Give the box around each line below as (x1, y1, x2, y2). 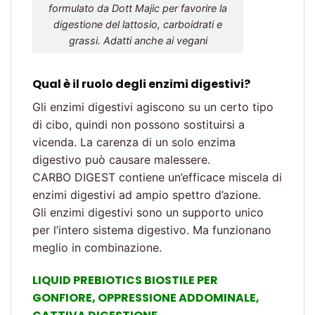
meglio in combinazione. (32, 240, 162, 255)
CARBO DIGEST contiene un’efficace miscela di (32, 169, 282, 184)
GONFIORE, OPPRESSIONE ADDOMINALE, (32, 289, 259, 306)
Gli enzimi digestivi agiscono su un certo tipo (32, 99, 274, 114)
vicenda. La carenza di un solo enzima (32, 134, 236, 149)
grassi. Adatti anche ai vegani (68, 34, 207, 46)
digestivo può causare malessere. (32, 152, 210, 167)
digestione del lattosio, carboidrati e (53, 18, 222, 30)
